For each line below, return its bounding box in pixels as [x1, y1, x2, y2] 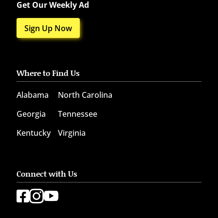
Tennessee [57, 109, 97, 120]
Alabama [16, 90, 49, 101]
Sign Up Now [24, 22, 72, 34]
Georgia [16, 109, 46, 120]
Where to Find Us [16, 67, 80, 79]
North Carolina [57, 90, 112, 101]
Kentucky [16, 127, 51, 139]
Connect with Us [16, 168, 77, 180]
